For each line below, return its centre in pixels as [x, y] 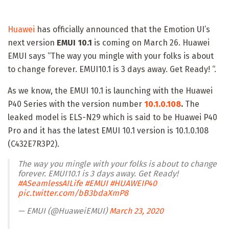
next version [32, 43]
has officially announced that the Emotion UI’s [122, 30]
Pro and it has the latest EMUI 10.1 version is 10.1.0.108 [108, 131]
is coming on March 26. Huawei [151, 43]
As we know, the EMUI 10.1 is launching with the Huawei [110, 91]
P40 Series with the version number [76, 104]
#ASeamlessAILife [50, 184]
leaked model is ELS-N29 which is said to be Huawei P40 [112, 118]
